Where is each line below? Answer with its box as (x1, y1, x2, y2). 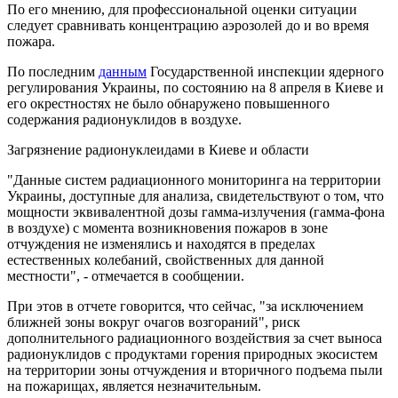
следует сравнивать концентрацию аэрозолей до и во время (7, 17, 369, 33)
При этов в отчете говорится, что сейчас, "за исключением (7, 298, 363, 314)
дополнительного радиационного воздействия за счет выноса (7, 330, 382, 346)
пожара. (7, 33, 55, 49)
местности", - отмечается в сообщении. (7, 267, 244, 283)
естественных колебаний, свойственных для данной (7, 251, 324, 267)
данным (99, 63, 147, 79)
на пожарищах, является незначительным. (7, 378, 261, 394)
